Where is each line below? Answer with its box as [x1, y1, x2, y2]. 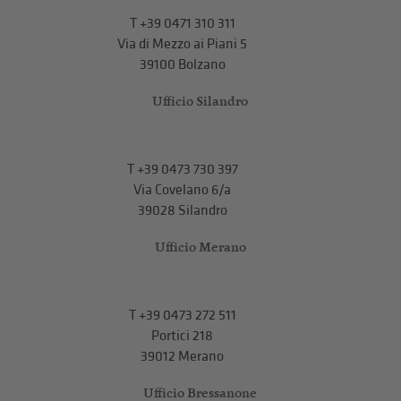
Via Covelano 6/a [133, 181, 232, 199]
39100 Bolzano [139, 55, 226, 73]
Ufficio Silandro [152, 91, 249, 109]
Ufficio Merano [154, 237, 246, 255]
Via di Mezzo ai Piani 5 [117, 35, 248, 53]
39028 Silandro [137, 201, 227, 219]
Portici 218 [151, 327, 214, 345]
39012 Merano [141, 347, 225, 365]
